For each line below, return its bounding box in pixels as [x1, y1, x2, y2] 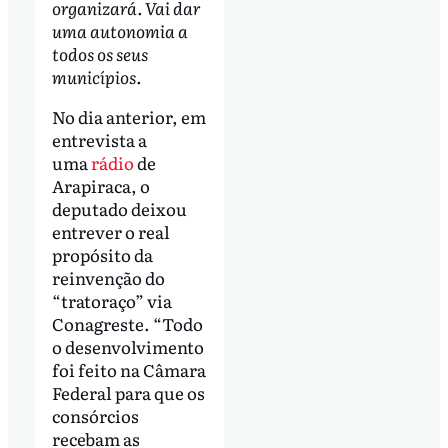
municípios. [51, 63, 141, 89]
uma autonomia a [51, 17, 188, 43]
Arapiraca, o [51, 172, 150, 198]
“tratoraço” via [51, 287, 172, 313]
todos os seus [51, 40, 148, 66]
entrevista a [51, 126, 147, 152]
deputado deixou [51, 195, 187, 221]
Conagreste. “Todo [51, 310, 203, 336]
